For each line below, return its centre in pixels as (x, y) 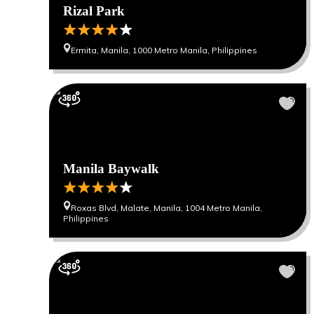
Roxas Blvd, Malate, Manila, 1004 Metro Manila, (166, 208)
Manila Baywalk (111, 169)
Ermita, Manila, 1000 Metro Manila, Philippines (164, 50)
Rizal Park (94, 11)
